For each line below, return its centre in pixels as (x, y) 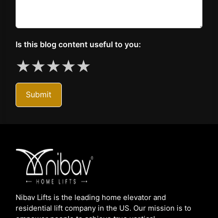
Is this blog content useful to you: (78, 45)
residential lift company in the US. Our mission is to (103, 209)
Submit (39, 95)
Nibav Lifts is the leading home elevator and (91, 198)
